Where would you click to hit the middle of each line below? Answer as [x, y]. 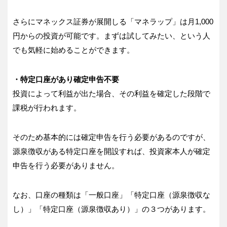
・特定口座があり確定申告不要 [66, 80]
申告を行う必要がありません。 [66, 166]
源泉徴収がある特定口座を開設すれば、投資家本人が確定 [111, 152]
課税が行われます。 [47, 108]
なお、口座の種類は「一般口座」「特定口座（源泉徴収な [111, 195]
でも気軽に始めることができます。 [73, 50]
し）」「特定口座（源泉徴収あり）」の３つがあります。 [111, 209]
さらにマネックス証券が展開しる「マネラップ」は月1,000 [113, 22]
